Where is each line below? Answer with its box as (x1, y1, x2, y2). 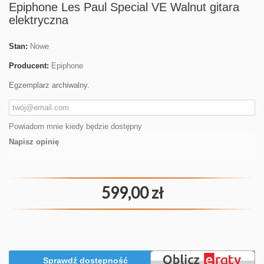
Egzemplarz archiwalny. (9, 81, 90, 90)
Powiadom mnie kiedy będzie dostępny (9, 122, 142, 131)
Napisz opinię (9, 137, 59, 146)
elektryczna (9, 14, 68, 27)
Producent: (9, 61, 49, 70)
